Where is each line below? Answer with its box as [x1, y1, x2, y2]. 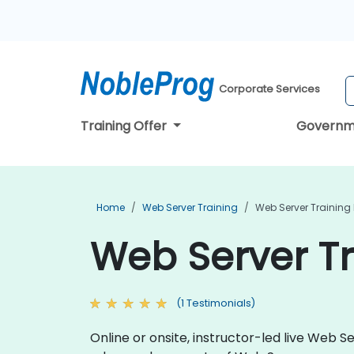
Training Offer [81, 117, 170, 135]
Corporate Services [219, 81, 321, 97]
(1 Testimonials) [176, 296, 255, 310]
